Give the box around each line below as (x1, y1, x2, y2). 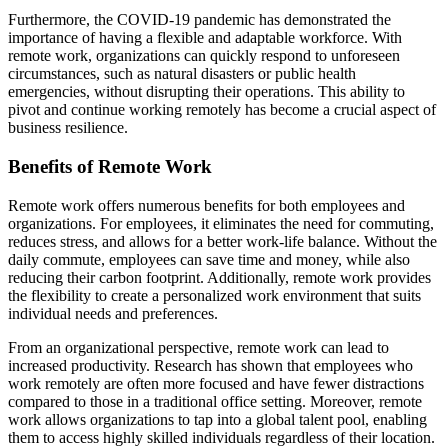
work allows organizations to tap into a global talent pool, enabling (8, 410, 427, 428)
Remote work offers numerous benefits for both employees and (8, 196, 405, 214)
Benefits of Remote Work (8, 155, 212, 177)
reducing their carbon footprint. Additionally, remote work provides (8, 268, 431, 286)
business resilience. (8, 119, 128, 137)
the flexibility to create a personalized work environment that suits (8, 286, 421, 304)
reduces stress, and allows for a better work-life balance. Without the (8, 232, 437, 250)
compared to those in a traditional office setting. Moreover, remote (8, 392, 422, 410)
